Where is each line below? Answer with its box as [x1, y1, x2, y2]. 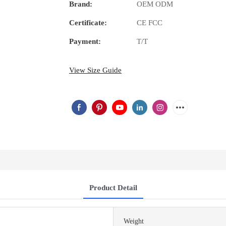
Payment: [69, 37, 101, 46]
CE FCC [137, 19, 162, 27]
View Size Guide [69, 66, 122, 75]
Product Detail [89, 184, 137, 192]
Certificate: [69, 19, 107, 27]
